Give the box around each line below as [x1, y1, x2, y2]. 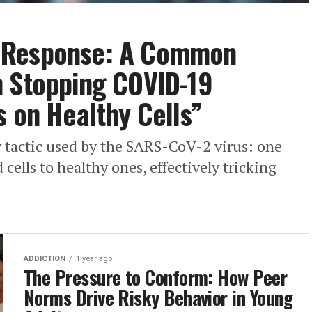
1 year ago [76, 254, 112, 263]
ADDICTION [24, 254, 65, 263]
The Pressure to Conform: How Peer [24, 263, 288, 291]
